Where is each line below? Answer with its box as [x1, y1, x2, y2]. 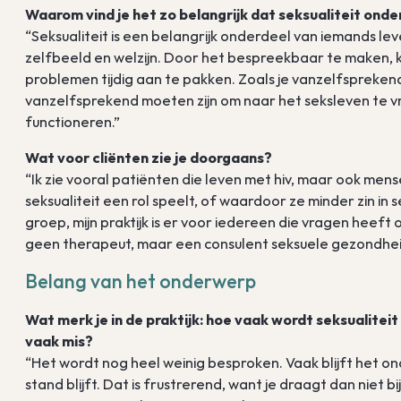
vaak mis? [25, 332, 94, 351]
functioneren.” [25, 113, 121, 132]
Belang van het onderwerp [25, 269, 257, 294]
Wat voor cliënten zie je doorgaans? [25, 149, 273, 167]
